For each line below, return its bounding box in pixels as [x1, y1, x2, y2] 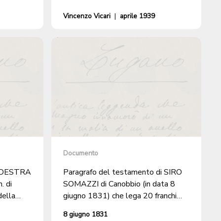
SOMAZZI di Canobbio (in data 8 [63, 179, 175, 190]
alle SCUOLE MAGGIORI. [63, 202, 152, 214]
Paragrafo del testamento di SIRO [63, 167, 182, 178]
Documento [63, 148, 98, 158]
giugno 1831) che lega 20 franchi [63, 190, 177, 202]
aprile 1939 [120, 11, 155, 21]
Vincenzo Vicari [63, 11, 110, 21]
